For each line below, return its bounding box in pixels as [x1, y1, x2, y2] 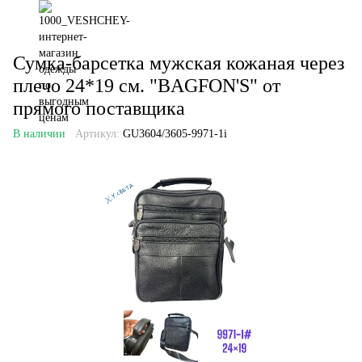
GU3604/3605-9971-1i [120, 128, 227, 140]
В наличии [13, 128, 65, 140]
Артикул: [75, 128, 120, 140]
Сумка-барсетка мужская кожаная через [13, 53, 344, 74]
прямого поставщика [13, 98, 185, 119]
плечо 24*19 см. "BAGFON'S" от [13, 75, 280, 96]
